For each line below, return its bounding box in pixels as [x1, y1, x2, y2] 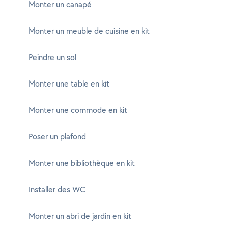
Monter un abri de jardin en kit [28, 211, 131, 221]
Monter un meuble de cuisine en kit [28, 25, 150, 36]
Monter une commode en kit [28, 105, 127, 116]
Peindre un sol [28, 52, 76, 63]
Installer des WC [28, 184, 85, 195]
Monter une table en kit [28, 78, 109, 89]
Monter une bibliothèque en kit [28, 158, 135, 168]
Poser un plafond [28, 131, 86, 142]
